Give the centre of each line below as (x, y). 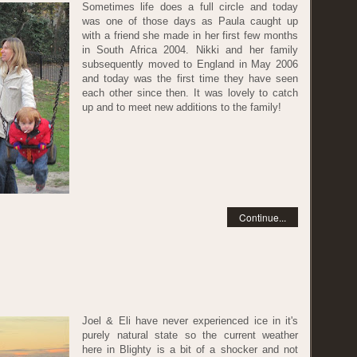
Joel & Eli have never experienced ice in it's (190, 321)
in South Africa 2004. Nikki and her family (190, 50)
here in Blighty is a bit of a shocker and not (190, 349)
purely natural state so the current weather (190, 335)
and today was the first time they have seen (190, 78)
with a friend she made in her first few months (190, 35)
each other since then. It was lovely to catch (190, 93)
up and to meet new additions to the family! (182, 107)
